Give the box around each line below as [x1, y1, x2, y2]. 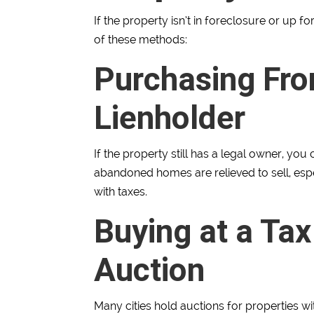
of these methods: [94, 33, 188, 47]
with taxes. [94, 185, 148, 199]
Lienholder [94, 98, 246, 138]
